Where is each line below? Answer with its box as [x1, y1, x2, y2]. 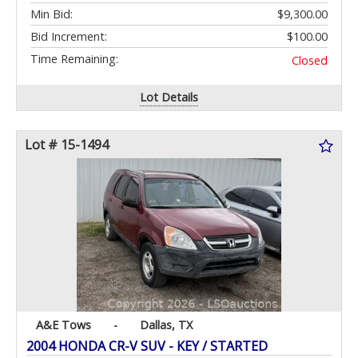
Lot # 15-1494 [25, 136, 109, 154]
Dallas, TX [140, 317, 193, 333]
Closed [292, 53, 328, 69]
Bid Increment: [30, 29, 107, 45]
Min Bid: [30, 6, 73, 22]
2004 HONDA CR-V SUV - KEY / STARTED [26, 337, 268, 356]
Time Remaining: [30, 51, 118, 67]
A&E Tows [36, 317, 91, 333]
